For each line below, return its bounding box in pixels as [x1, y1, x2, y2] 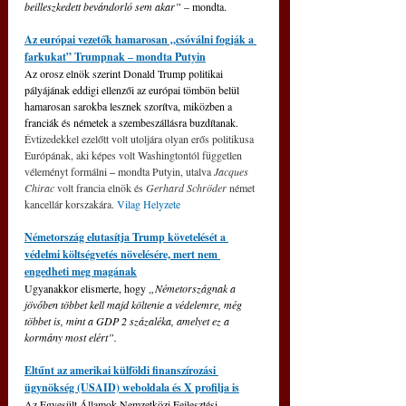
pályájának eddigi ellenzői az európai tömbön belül [24, 82, 242, 98]
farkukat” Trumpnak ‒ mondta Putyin [24, 49, 206, 65]
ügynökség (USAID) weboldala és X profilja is [24, 380, 239, 396]
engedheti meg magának [24, 264, 137, 280]
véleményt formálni [24, 164, 110, 179]
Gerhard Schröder [146, 180, 227, 196]
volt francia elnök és [57, 180, 146, 196]
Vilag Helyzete [117, 197, 180, 212]
